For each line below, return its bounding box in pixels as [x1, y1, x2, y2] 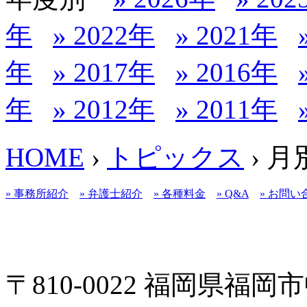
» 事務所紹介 [5, 187, 69, 199]
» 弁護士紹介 [79, 187, 143, 199]
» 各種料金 [153, 187, 206, 199]
